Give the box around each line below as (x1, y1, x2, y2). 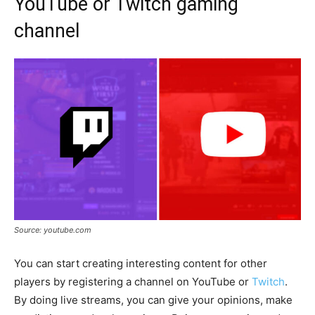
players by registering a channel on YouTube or (14, 275, 252, 289)
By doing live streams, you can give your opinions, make (14, 293, 292, 307)
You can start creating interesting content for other (14, 257, 267, 271)
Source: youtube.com (14, 225, 91, 236)
